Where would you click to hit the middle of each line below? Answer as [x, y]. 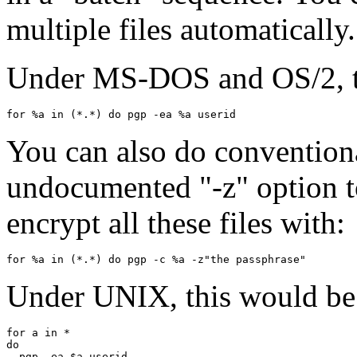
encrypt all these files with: [176, 223]
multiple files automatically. [181, 29]
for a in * [38, 333]
